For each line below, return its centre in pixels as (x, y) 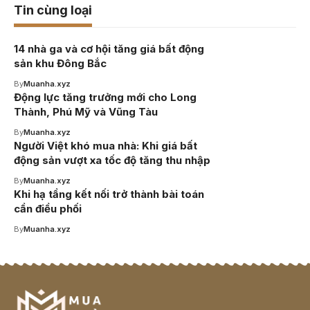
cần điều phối (48, 208)
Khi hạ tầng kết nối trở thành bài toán (109, 194)
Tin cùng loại (53, 10)
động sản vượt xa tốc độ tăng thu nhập (112, 160)
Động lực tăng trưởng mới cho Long (105, 97)
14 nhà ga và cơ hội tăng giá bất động (109, 48)
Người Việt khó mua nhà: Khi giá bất (106, 145)
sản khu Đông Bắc (60, 63)
